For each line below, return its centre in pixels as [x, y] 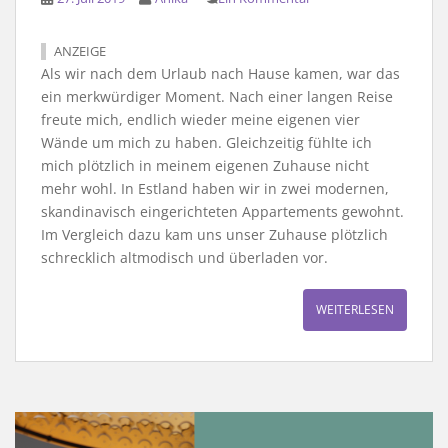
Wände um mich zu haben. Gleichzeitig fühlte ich [206, 143]
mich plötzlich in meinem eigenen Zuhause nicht [205, 166]
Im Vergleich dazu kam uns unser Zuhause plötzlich [214, 235]
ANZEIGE [80, 52]
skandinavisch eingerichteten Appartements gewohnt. [222, 212]
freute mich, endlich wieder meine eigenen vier [200, 120]
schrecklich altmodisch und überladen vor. [184, 258]
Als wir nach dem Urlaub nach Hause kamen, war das [220, 74]
